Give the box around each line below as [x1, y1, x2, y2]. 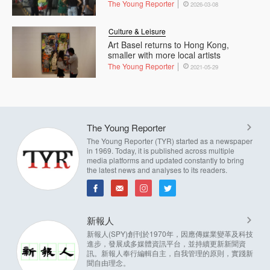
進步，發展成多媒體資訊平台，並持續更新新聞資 [87, 237, 246, 248]
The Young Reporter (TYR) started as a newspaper [87, 135, 253, 146]
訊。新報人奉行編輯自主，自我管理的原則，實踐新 [87, 247, 253, 258]
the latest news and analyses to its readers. [87, 164, 227, 175]
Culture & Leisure [108, 25, 166, 36]
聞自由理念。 [87, 257, 130, 268]
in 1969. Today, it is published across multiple [87, 145, 234, 155]
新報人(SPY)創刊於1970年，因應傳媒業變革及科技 [87, 228, 253, 239]
